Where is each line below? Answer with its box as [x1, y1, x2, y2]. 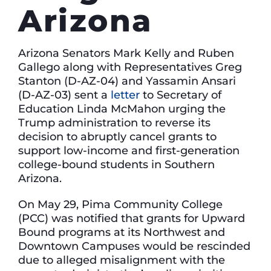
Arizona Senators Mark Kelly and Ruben [18, 45, 234, 60]
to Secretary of [140, 87, 221, 102]
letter [111, 87, 140, 102]
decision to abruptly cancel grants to [18, 129, 217, 143]
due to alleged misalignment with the [18, 253, 225, 267]
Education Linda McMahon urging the [18, 101, 226, 116]
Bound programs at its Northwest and [18, 225, 225, 240]
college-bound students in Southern [18, 157, 215, 171]
